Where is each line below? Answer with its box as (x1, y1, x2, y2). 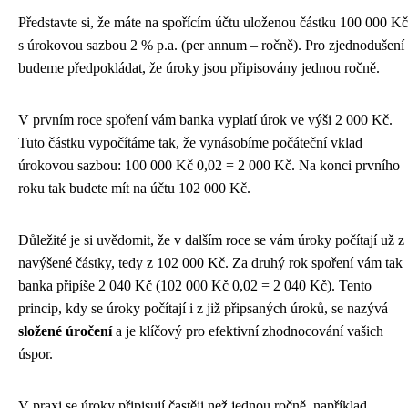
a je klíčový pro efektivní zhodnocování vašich (112, 322, 383, 339)
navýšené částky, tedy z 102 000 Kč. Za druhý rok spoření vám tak (18, 254, 403, 270)
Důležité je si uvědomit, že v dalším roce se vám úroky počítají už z (18, 231, 404, 248)
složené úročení (18, 322, 112, 339)
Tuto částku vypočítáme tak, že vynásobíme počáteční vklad (18, 134, 362, 150)
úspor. (18, 345, 53, 362)
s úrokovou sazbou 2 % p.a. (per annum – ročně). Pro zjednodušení (18, 36, 404, 53)
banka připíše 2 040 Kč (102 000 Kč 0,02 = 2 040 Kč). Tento (18, 277, 372, 293)
